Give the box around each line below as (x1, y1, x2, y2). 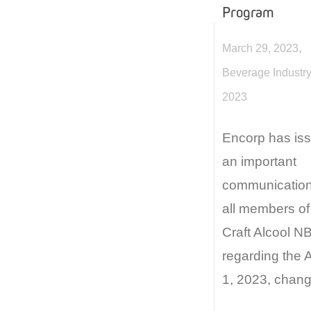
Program (222, 3, 275, 22)
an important (222, 154, 296, 169)
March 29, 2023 (222, 42, 299, 54)
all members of (222, 201, 310, 217)
